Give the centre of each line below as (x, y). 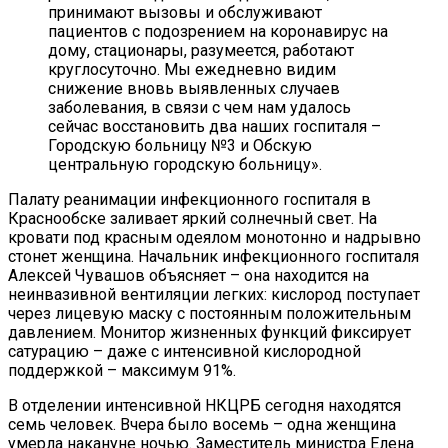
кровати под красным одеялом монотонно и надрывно (214, 238)
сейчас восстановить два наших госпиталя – (214, 127)
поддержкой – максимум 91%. (122, 371)
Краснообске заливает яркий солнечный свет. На (192, 219)
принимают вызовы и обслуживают (185, 13)
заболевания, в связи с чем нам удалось (199, 108)
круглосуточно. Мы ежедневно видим (192, 70)
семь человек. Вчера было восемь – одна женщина (202, 425)
